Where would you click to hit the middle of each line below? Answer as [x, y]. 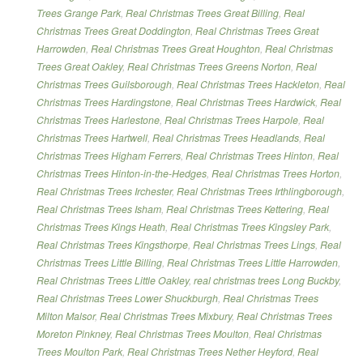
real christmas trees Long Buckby [266, 280]
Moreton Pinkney [73, 333]
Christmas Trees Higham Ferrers [109, 155]
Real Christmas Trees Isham [99, 209]
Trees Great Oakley [79, 66]
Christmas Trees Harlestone [98, 120]
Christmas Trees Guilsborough [104, 84]
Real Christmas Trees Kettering [235, 209]
